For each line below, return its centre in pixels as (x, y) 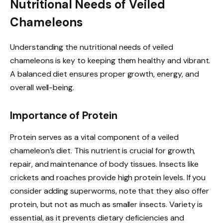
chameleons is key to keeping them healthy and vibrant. (110, 61)
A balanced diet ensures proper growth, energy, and (105, 74)
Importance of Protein (64, 116)
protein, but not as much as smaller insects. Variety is (107, 205)
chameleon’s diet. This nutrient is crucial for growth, (103, 151)
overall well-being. (42, 88)
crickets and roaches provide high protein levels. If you (108, 178)
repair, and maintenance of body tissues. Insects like (104, 164)
